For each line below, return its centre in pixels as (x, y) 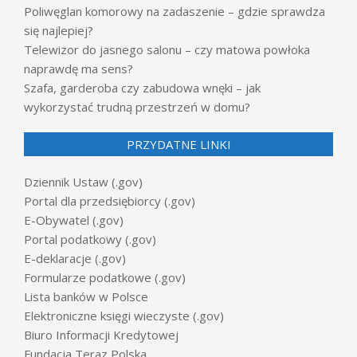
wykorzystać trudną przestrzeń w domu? (137, 106)
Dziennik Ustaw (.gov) (83, 181)
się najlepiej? (59, 30)
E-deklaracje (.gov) (75, 258)
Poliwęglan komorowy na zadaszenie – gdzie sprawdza (175, 11)
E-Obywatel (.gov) (74, 220)
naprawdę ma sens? (78, 68)
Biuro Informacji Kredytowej (101, 334)
